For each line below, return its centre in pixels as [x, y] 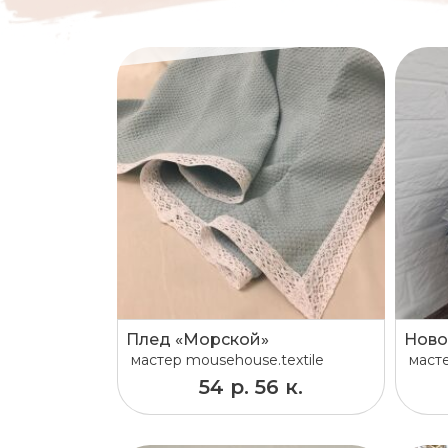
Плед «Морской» [197, 340]
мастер [156, 360]
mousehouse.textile [255, 360]
